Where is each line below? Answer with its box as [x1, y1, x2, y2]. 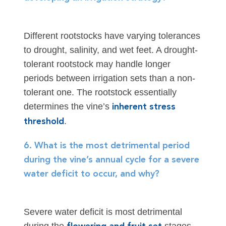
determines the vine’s [23, 101, 112, 112]
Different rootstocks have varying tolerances [23, 31, 200, 41]
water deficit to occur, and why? [23, 169, 159, 179]
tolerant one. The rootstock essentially [23, 87, 177, 98]
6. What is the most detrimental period [23, 141, 190, 151]
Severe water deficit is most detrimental [23, 207, 182, 217]
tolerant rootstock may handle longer [23, 59, 171, 70]
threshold [23, 117, 64, 127]
